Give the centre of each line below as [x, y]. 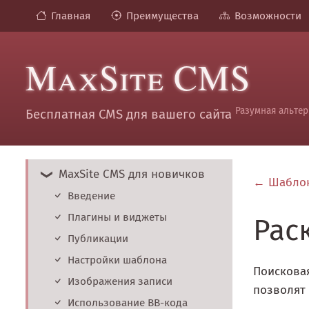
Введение [91, 196]
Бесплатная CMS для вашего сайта [130, 115]
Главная [71, 16]
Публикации [98, 239]
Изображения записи [120, 282]
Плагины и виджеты [117, 218]
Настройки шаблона [117, 260]
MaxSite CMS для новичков [132, 175]
